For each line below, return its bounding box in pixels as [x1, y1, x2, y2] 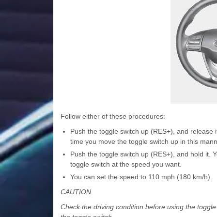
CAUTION [60, 188, 91, 196]
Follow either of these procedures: [60, 112, 165, 121]
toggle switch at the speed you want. [70, 160, 182, 169]
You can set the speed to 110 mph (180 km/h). [70, 173, 212, 181]
